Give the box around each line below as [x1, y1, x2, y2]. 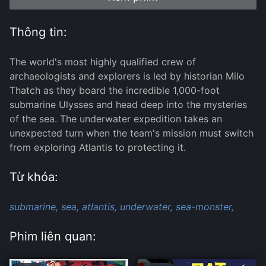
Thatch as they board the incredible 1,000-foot [9, 84, 220, 97]
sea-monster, [176, 201, 234, 213]
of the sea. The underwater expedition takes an [9, 113, 222, 125]
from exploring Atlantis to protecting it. [9, 141, 186, 154]
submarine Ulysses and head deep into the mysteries [9, 99, 247, 111]
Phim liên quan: [9, 229, 96, 244]
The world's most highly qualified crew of [9, 56, 196, 68]
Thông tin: [9, 25, 67, 40]
